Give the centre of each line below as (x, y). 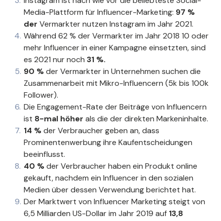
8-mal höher (60, 119)
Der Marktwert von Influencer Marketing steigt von (114, 202)
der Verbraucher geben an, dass (101, 131)
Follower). (41, 95)
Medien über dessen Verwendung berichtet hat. (110, 190)
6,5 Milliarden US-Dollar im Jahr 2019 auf (96, 214)
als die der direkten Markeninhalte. (147, 119)
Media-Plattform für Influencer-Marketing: (100, 12)
